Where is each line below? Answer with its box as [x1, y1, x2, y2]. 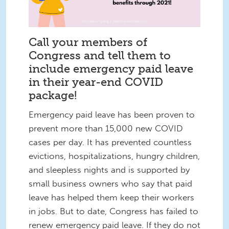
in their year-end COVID [29, 75, 163, 89]
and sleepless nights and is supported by [29, 164, 190, 175]
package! [29, 88, 77, 102]
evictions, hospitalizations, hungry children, [29, 150, 200, 161]
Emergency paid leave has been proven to [29, 109, 195, 120]
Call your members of [29, 35, 147, 49]
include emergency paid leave [29, 61, 193, 76]
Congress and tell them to [29, 48, 171, 62]
